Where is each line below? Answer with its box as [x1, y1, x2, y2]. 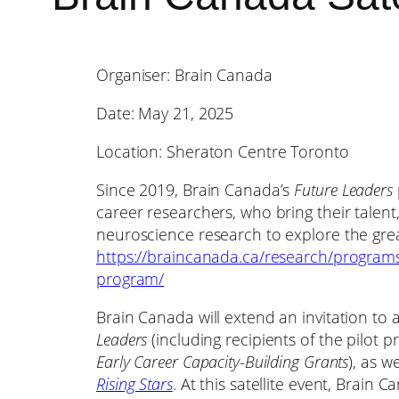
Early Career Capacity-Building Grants [96, 351, 349, 373]
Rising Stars [96, 373, 173, 395]
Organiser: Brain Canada [96, 64, 273, 86]
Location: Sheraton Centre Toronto [96, 141, 349, 163]
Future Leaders [294, 179, 397, 201]
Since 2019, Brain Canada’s [96, 179, 295, 201]
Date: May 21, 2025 [96, 102, 234, 125]
